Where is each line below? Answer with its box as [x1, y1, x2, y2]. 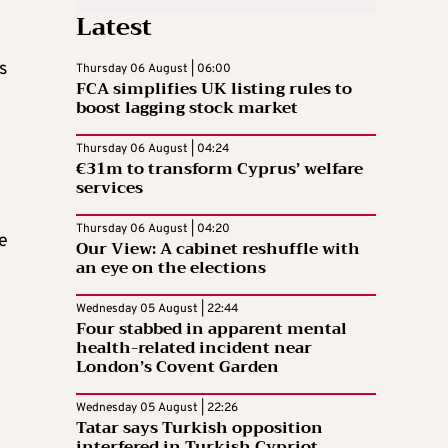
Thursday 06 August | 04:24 [76, 140, 229, 157]
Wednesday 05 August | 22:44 [76, 300, 238, 317]
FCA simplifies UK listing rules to [76, 74, 352, 103]
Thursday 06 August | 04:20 [76, 220, 230, 237]
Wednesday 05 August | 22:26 [76, 399, 238, 416]
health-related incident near [76, 333, 312, 362]
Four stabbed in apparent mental [76, 314, 347, 343]
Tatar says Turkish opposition [76, 413, 323, 442]
